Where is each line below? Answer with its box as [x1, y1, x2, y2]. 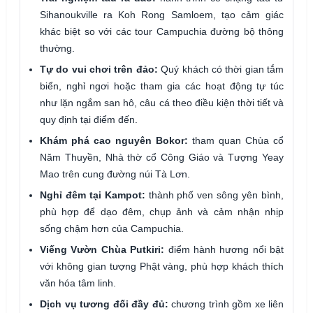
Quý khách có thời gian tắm [157, 63, 284, 75]
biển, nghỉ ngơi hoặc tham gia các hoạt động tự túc [40, 80, 284, 92]
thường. [40, 42, 75, 54]
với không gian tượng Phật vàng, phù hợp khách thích [40, 260, 284, 272]
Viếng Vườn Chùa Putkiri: [40, 243, 165, 255]
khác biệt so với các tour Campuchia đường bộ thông [40, 25, 284, 37]
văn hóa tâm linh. [40, 277, 116, 289]
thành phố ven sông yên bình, [145, 189, 284, 201]
